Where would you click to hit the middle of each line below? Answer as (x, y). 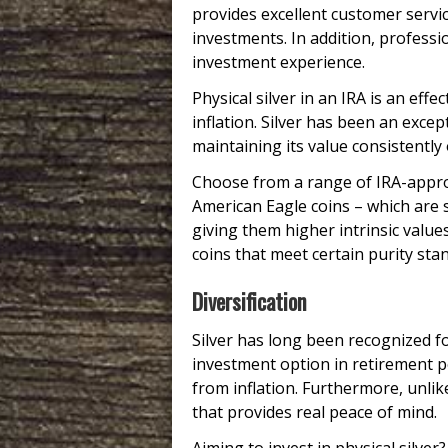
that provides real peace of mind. (314, 412)
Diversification (249, 301)
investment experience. (278, 62)
